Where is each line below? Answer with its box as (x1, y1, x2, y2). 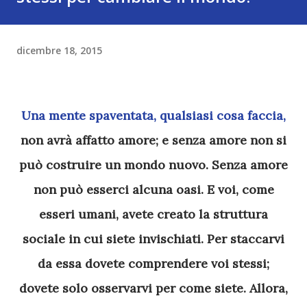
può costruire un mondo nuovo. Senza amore (19, 157, 288, 173)
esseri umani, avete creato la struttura (39, 206, 268, 222)
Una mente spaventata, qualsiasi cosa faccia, (21, 108, 31, 123)
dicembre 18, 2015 (16, 43, 102, 57)
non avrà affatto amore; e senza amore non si (21, 132, 286, 148)
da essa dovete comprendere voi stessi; (38, 256, 269, 271)
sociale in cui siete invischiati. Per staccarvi (23, 231, 284, 247)
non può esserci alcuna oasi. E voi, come (33, 182, 274, 197)
